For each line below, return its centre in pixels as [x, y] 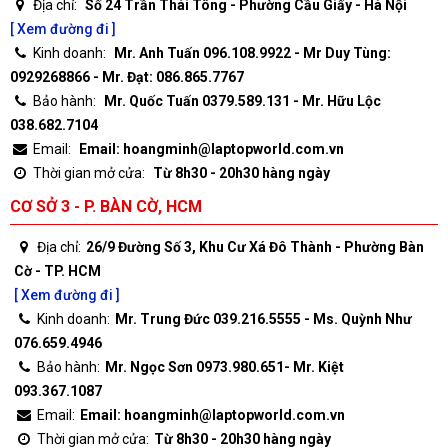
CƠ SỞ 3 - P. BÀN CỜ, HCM [106, 206]
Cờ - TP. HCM [57, 271]
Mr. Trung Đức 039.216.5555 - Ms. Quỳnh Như [263, 319]
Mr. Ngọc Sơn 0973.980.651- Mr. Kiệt [224, 367]
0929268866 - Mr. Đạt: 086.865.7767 [127, 77]
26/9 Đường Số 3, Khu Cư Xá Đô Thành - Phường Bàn [255, 247]
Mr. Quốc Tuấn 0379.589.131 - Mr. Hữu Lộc [242, 101]
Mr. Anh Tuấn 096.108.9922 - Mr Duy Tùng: [252, 53]
